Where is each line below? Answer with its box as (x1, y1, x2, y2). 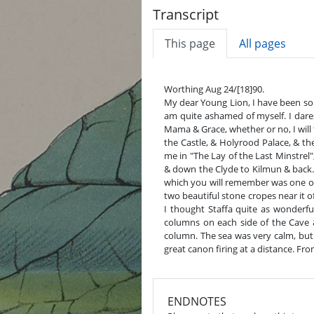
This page (165, 36, 215, 51)
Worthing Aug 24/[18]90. (164, 83, 264, 95)
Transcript (153, 5, 219, 24)
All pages (239, 36, 286, 51)
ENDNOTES (168, 294, 226, 309)
